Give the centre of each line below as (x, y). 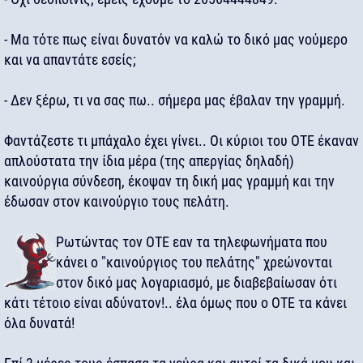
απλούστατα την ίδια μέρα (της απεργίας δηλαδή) (149, 161)
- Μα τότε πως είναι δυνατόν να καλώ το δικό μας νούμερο (176, 39)
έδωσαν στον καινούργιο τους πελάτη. (117, 201)
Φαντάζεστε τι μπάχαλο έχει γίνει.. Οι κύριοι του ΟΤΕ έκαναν (181, 141)
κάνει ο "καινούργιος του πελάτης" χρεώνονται (194, 262)
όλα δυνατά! (39, 323)
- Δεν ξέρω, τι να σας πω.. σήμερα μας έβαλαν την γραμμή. (175, 100)
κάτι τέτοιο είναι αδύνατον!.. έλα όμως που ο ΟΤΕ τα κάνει (175, 303)
